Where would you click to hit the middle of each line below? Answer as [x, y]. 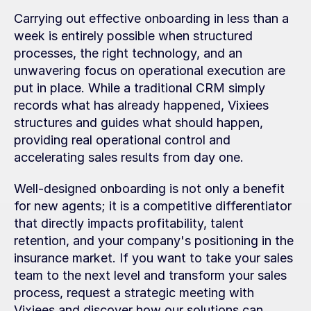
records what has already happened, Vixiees [141, 105]
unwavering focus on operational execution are [150, 70]
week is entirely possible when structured [133, 36]
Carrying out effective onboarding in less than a [151, 18]
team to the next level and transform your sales [150, 275]
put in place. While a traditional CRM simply [140, 88]
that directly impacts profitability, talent [129, 223]
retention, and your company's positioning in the [154, 241]
